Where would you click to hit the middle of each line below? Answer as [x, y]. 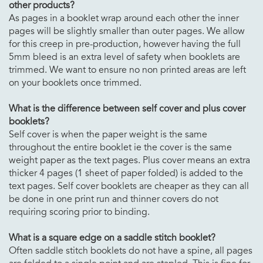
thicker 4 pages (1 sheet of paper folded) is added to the [126, 173]
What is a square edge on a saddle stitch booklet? [112, 237]
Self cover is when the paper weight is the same [108, 134]
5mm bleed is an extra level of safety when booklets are [124, 57]
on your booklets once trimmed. [75, 82]
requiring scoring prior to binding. [79, 212]
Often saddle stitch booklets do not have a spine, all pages [131, 250]
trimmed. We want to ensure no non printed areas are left [127, 70]
